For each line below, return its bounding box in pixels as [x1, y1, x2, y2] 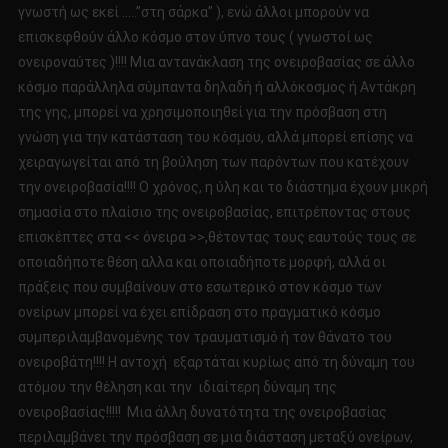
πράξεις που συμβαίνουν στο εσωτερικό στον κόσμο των [17, 279, 382, 296]
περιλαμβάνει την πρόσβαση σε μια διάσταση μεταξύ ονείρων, [17, 429, 413, 446]
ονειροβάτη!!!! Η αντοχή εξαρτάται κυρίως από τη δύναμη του [17, 354, 415, 371]
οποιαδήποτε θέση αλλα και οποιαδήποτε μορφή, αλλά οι [17, 254, 386, 271]
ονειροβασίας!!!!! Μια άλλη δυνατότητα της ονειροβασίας [17, 404, 387, 421]
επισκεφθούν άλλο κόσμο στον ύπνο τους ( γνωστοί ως [17, 29, 373, 46]
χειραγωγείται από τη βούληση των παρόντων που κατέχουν [17, 154, 409, 171]
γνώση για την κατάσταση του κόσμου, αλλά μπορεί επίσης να [17, 129, 413, 146]
